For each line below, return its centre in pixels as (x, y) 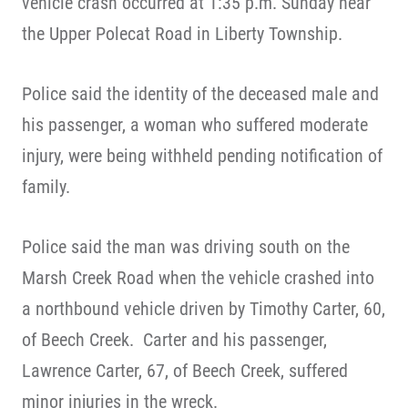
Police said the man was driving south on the (186, 247)
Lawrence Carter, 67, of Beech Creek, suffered (185, 371)
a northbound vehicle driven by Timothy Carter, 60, (204, 309)
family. (46, 187)
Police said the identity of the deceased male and (200, 94)
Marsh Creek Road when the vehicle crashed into (198, 278)
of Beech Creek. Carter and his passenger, (174, 340)
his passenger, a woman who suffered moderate (195, 125)
